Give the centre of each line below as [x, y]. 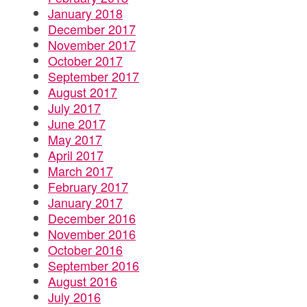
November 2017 [92, 45]
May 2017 [75, 139]
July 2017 [74, 108]
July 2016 [74, 297]
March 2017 [81, 171]
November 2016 [92, 234]
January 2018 [85, 13]
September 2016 [94, 265]
